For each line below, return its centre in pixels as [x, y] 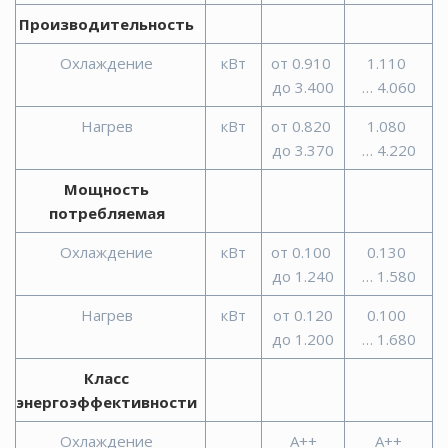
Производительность [107, 23]
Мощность [107, 188]
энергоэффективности [107, 401]
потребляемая [106, 212]
